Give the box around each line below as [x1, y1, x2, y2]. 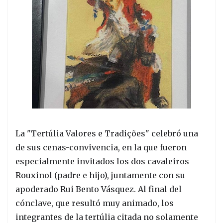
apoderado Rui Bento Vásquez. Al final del [15, 184, 182, 194]
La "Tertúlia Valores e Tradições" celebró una [15, 128, 198, 138]
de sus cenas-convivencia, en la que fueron [15, 142, 187, 152]
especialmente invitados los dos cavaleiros [15, 156, 189, 166]
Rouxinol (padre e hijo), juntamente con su [15, 170, 185, 180]
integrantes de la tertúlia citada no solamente [15, 212, 198, 222]
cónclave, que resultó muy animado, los [15, 198, 174, 208]
